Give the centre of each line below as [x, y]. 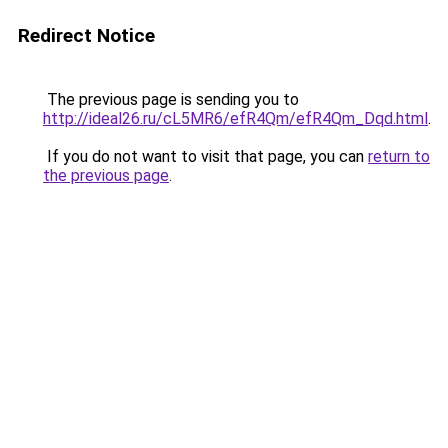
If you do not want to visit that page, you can [205, 156]
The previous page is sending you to [171, 99]
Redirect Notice [86, 35]
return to [399, 156]
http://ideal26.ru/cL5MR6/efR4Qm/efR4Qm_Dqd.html [235, 118]
